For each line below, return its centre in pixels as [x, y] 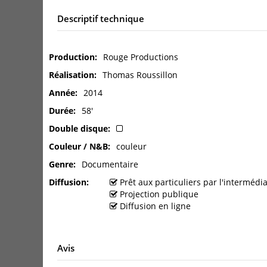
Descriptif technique [101, 19]
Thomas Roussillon [140, 75]
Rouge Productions [141, 57]
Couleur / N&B [78, 147]
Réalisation [72, 75]
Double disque [78, 129]
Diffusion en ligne [155, 206]
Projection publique [159, 194]
